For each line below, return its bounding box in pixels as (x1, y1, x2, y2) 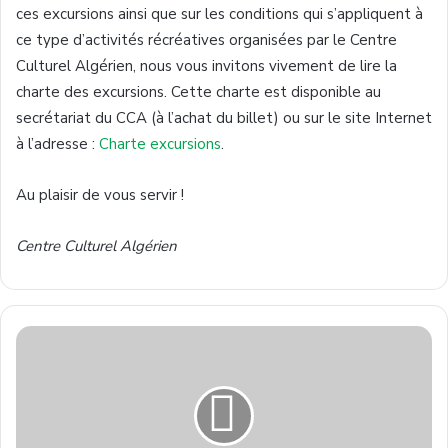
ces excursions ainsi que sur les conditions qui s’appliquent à (16, 4, 423, 24)
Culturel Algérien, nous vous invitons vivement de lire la (16, 56, 397, 76)
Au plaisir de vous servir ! (16, 185, 184, 205)
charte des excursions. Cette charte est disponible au (16, 82, 381, 102)
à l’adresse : (16, 134, 99, 154)
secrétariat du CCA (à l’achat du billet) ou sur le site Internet (16, 108, 432, 128)
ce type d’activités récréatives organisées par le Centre (16, 30, 397, 50)
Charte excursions (99, 134, 221, 154)
